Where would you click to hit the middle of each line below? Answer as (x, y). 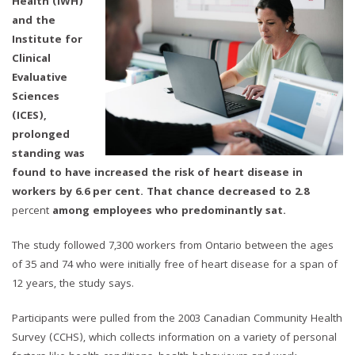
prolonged (41, 135)
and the (34, 21)
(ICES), (29, 116)
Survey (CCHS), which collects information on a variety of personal (174, 338)
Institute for (47, 40)
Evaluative (40, 78)
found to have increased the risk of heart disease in (157, 173)
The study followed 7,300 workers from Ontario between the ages (173, 246)
